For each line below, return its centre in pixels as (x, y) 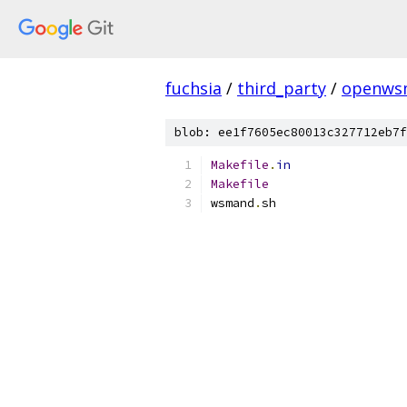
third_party (282, 88)
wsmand (233, 203)
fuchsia (194, 88)
